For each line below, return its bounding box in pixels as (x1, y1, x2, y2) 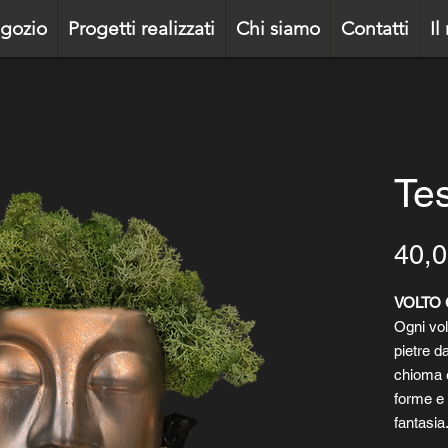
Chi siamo (235, 17, 320, 40)
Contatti (340, 17, 409, 40)
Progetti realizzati (67, 17, 215, 40)
